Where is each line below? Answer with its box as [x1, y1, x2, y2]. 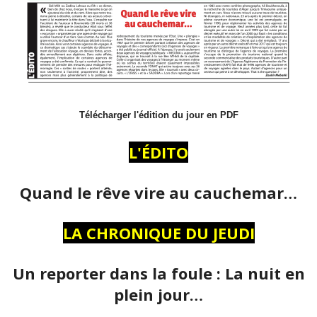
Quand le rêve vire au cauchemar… [20, 182, 297, 204]
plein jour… [114, 284, 203, 306]
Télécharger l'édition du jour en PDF [79, 110, 238, 121]
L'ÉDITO [129, 142, 188, 163]
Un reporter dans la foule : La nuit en [12, 263, 305, 284]
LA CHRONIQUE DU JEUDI [62, 222, 255, 244]
